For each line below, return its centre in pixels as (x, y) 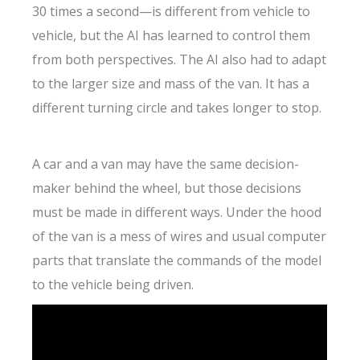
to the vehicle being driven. (115, 284)
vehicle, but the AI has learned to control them (172, 35)
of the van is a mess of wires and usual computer (180, 236)
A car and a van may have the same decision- (166, 164)
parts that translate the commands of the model (177, 260)
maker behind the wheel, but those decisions (167, 188)
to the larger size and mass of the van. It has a (171, 84)
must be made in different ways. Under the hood (177, 212)
